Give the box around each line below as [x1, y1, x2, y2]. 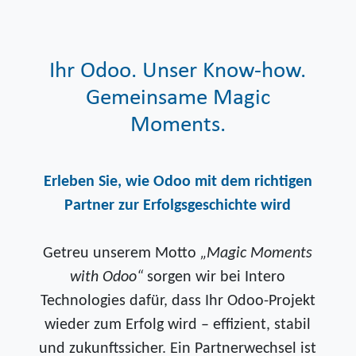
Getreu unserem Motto [43, 245, 201, 261]
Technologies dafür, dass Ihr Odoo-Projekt [40, 292, 315, 309]
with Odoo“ [70, 269, 144, 285]
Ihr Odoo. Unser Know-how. [49, 59, 307, 83]
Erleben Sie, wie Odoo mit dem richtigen [43, 173, 312, 190]
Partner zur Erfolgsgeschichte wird [64, 197, 292, 214]
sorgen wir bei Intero [143, 269, 286, 285]
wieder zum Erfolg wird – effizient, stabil [44, 316, 311, 333]
